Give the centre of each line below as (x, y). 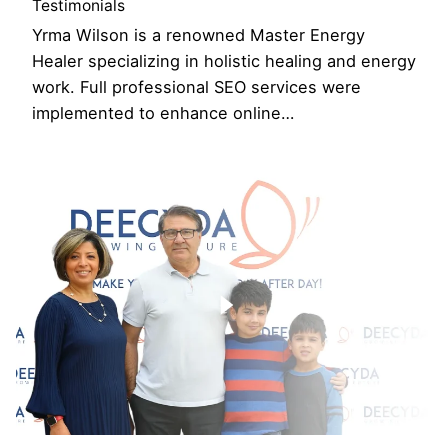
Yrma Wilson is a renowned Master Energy (198, 35)
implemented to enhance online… (163, 113)
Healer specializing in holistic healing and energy (224, 61)
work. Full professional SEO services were (196, 87)
